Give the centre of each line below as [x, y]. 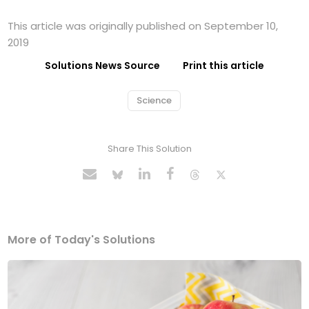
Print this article [223, 65]
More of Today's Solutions [82, 239]
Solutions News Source [102, 65]
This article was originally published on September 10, [143, 26]
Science [154, 100]
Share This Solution [149, 148]
